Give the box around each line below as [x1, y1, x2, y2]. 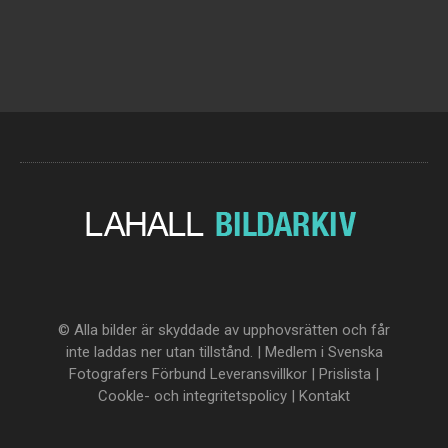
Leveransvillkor [210, 365, 307, 384]
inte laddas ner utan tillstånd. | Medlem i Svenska [65, 343, 383, 362]
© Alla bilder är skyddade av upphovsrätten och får [58, 321, 390, 340]
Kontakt [299, 387, 350, 406]
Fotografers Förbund [69, 365, 210, 384]
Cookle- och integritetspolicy [98, 387, 287, 406]
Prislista [319, 365, 371, 384]
